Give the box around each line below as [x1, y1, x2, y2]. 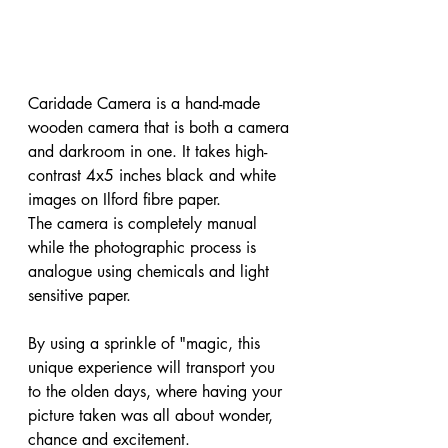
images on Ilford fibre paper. [28, 189, 221, 210]
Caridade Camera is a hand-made [28, 93, 260, 114]
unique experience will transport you [28, 357, 275, 378]
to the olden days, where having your [28, 381, 282, 402]
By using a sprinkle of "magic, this [28, 333, 260, 354]
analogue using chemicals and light [28, 261, 269, 282]
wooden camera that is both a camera [28, 117, 289, 138]
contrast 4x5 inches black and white [28, 165, 276, 186]
